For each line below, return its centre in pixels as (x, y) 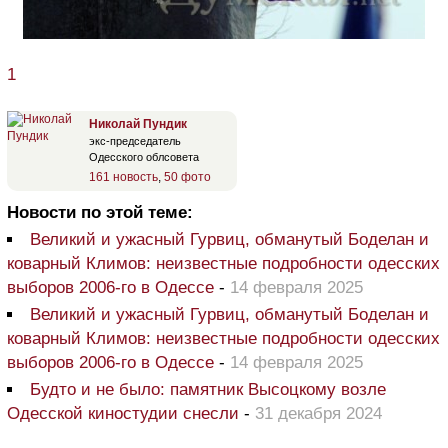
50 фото (187, 176)
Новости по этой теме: (100, 212)
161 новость (123, 176)
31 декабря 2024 (318, 413)
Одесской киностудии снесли (123, 413)
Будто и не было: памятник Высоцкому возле (208, 389)
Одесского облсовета (144, 156)
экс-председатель (135, 140)
